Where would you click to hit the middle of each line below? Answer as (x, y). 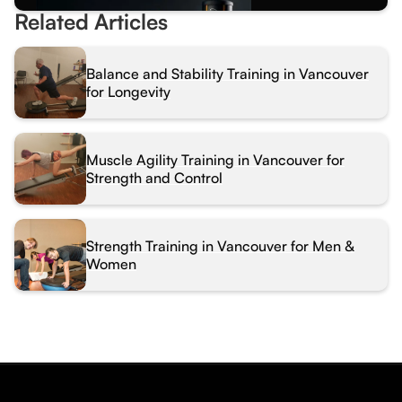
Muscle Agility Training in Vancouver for (215, 159)
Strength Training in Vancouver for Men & (220, 245)
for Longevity (128, 91)
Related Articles (91, 21)
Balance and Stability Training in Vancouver (227, 73)
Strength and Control (154, 177)
